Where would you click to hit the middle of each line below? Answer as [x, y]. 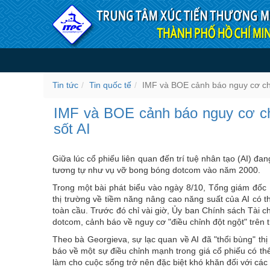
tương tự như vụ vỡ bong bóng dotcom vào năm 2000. [156, 170]
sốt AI [72, 129]
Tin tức [65, 85]
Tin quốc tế [110, 85]
